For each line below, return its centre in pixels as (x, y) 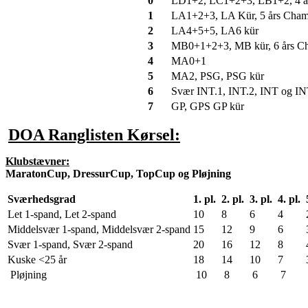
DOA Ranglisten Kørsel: (94, 134)
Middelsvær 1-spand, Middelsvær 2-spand (99, 229)
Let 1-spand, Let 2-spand (62, 214)
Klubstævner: (37, 161)
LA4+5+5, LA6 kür (215, 30)
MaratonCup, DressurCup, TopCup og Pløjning (118, 173)
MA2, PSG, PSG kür (219, 76)
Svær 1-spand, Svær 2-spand (70, 244)
